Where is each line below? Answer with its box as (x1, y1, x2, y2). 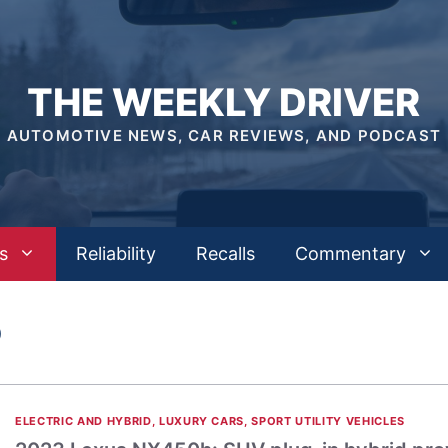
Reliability (76, 243, 156, 264)
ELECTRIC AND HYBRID (15, 414, 152, 428)
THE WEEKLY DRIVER (27, 79, 421, 125)
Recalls (196, 243, 255, 264)
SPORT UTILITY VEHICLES (251, 414, 405, 428)
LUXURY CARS (158, 414, 245, 428)
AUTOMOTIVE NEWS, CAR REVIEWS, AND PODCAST (6, 126, 442, 145)
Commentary (295, 243, 406, 264)
